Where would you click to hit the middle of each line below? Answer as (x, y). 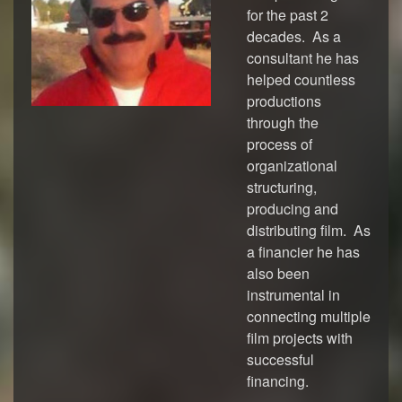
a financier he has (303, 252)
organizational (292, 166)
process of (280, 144)
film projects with (300, 338)
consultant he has (303, 58)
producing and (293, 209)
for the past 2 (288, 15)
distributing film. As (309, 230)
